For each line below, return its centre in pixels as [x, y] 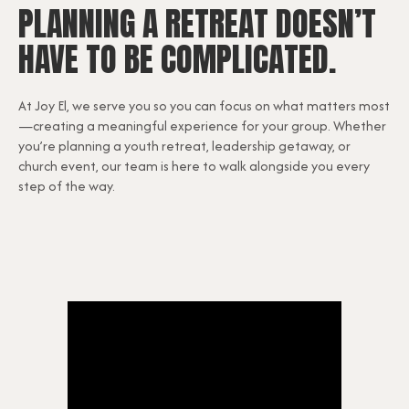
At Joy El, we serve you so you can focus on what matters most [204, 106]
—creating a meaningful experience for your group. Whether [202, 126]
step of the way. [67, 186]
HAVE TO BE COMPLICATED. [177, 60]
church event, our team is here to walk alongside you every [194, 166]
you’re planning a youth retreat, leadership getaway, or [184, 146]
